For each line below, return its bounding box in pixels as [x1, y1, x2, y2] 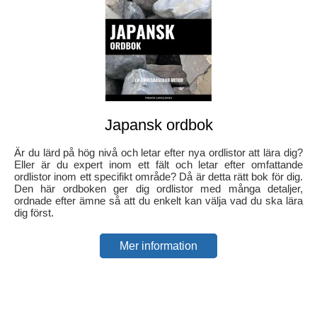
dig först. [14, 207, 54, 219]
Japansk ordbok [104, 116, 213, 134]
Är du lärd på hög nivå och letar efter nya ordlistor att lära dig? [14, 146, 303, 159]
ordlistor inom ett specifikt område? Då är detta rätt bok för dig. [14, 171, 303, 183]
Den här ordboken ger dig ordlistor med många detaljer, [14, 183, 303, 195]
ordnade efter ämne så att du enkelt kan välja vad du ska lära [14, 195, 303, 207]
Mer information [120, 240, 197, 253]
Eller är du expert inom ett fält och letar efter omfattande [14, 158, 303, 171]
